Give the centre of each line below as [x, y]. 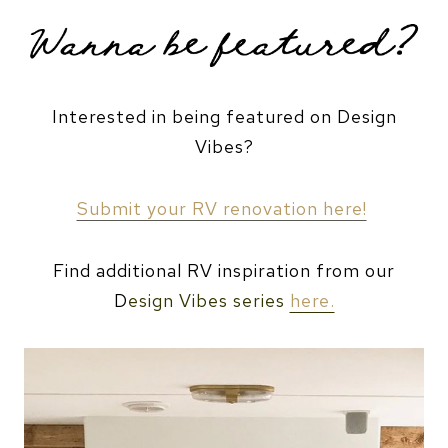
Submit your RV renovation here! [221, 209]
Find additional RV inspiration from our [224, 271]
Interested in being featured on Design [224, 117]
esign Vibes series [208, 301]
